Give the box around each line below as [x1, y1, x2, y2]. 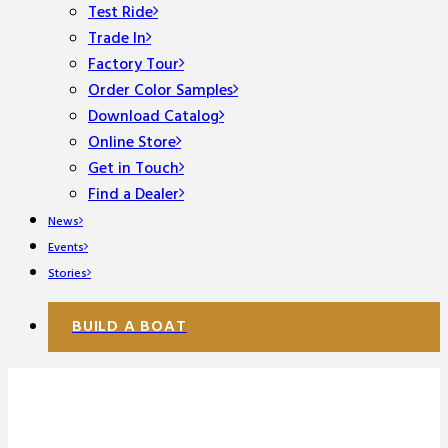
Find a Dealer [88, 182, 179, 208]
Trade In [88, 26, 146, 52]
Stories [48, 264, 87, 284]
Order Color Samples [88, 78, 233, 104]
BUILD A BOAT [72, 314, 187, 340]
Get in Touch [88, 156, 179, 182]
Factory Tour [88, 52, 179, 78]
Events [48, 238, 84, 258]
